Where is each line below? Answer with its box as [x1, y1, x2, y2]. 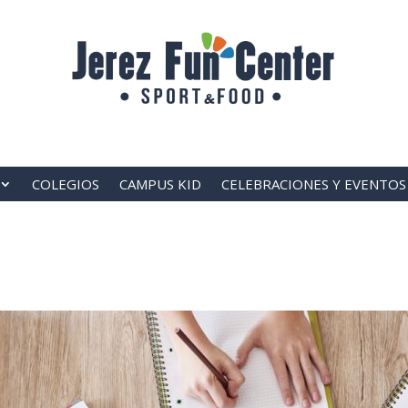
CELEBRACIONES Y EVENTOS [220, 175, 406, 194]
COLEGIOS [31, 175, 99, 194]
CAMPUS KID [118, 175, 201, 194]
